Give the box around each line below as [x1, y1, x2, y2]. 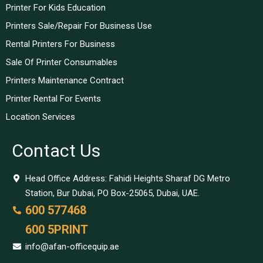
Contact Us [12, 140, 100, 161]
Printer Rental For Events [6, 93, 101, 104]
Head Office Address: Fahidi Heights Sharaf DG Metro [25, 173, 230, 184]
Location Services [6, 112, 75, 123]
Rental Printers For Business [6, 39, 115, 50]
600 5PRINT [25, 222, 88, 237]
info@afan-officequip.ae [25, 241, 119, 252]
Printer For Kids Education [6, 2, 106, 14]
